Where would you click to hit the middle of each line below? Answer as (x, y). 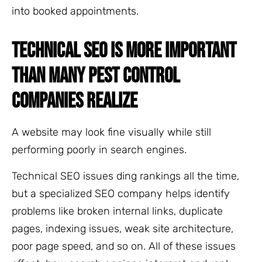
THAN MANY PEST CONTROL (96, 77)
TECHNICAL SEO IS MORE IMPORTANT (124, 51)
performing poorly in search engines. (101, 150)
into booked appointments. (75, 11)
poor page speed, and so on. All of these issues (124, 246)
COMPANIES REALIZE (75, 102)
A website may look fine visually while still (111, 132)
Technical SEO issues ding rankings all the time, (125, 176)
